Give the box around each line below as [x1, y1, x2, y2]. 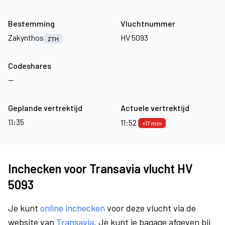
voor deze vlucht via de [105, 202, 196, 213]
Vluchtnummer [121, 19, 175, 28]
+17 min [142, 120, 162, 127]
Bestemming [8, 19, 55, 28]
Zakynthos [8, 33, 44, 42]
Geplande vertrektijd [8, 103, 82, 113]
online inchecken [40, 202, 105, 213]
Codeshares [8, 61, 51, 70]
